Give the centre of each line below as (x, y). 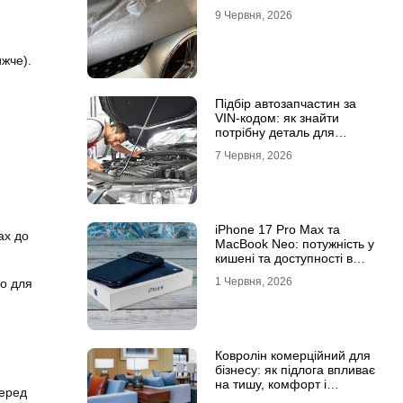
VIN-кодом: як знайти (277, 118)
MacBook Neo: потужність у (294, 244)
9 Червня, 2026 (253, 15)
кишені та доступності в (283, 258)
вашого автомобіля (271, 147)
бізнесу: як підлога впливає (295, 370)
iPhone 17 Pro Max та (277, 229)
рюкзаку (238, 273)
